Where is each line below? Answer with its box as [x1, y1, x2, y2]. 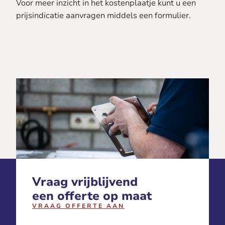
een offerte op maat [32, 188, 152, 204]
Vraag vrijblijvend [32, 174, 138, 190]
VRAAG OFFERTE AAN [32, 202, 125, 210]
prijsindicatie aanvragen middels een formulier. [16, 10, 191, 21]
